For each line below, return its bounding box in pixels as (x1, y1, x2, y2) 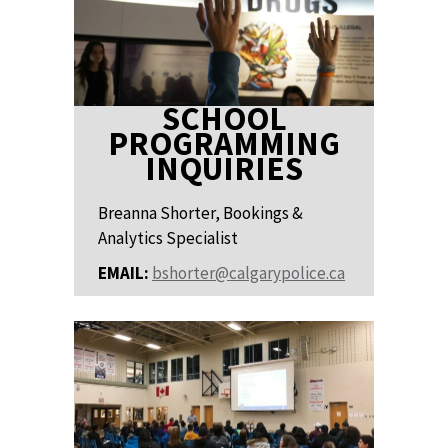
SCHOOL (161, 97, 287, 139)
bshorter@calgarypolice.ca (152, 261, 345, 284)
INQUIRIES (145, 147, 303, 189)
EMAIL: (98, 261, 149, 284)
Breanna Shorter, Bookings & (98, 201, 303, 224)
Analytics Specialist (98, 226, 238, 249)
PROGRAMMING (108, 122, 340, 164)
